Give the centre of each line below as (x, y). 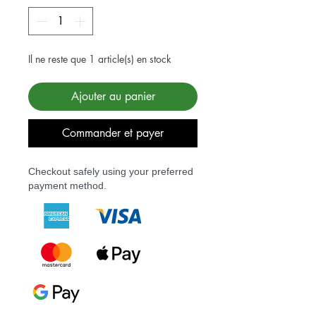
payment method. (67, 185)
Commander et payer (113, 133)
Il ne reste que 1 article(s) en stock (100, 59)
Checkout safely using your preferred (111, 171)
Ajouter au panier (113, 96)
